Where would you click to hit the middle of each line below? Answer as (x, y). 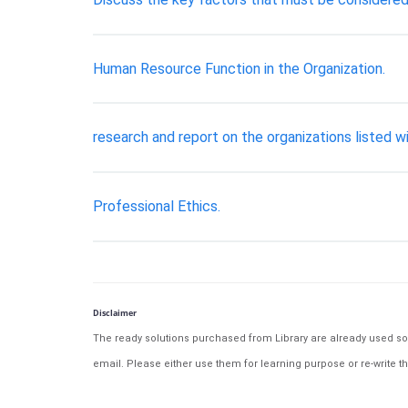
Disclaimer (115, 312)
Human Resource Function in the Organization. (239, 68)
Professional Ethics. (157, 206)
